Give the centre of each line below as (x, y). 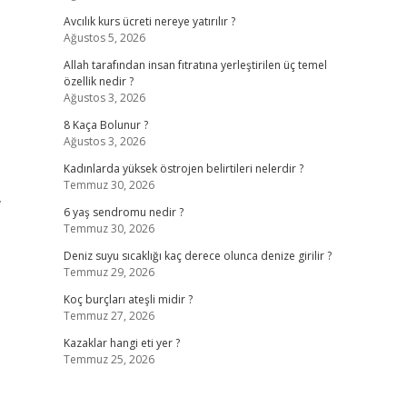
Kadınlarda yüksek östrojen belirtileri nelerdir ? (183, 169)
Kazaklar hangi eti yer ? (121, 343)
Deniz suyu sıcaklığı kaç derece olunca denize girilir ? (197, 256)
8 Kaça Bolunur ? (105, 125)
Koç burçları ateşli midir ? (128, 299)
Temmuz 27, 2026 (109, 316)
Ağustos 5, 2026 (104, 38)
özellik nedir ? (98, 81)
